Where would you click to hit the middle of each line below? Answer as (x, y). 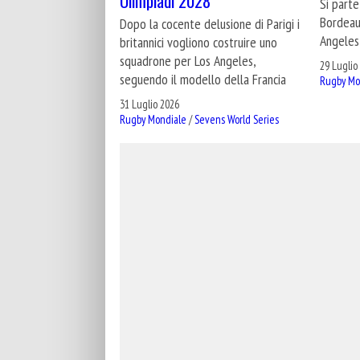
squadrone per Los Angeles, (188, 60)
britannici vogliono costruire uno (198, 42)
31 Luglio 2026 (149, 104)
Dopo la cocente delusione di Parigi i (210, 23)
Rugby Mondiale (153, 120)
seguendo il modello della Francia (203, 79)
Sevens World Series (237, 120)
